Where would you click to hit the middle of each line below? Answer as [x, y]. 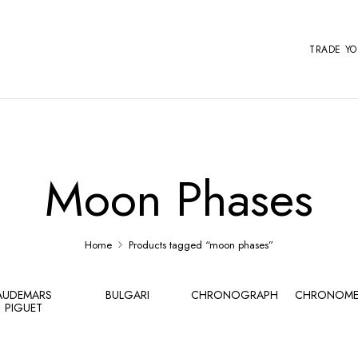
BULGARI [127, 295]
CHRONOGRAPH [235, 295]
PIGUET [23, 308]
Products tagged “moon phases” [201, 245]
